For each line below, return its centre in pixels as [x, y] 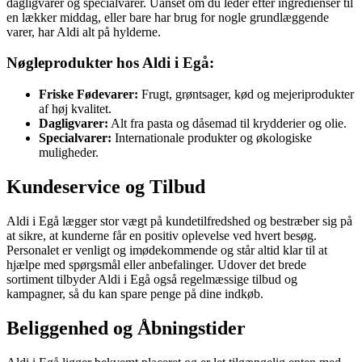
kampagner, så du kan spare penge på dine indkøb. [135, 293]
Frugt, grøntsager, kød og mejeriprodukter [246, 94]
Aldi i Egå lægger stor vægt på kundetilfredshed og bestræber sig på [179, 221]
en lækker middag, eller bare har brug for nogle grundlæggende [168, 17]
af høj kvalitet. [75, 108]
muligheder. [69, 152]
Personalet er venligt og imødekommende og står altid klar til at [167, 250]
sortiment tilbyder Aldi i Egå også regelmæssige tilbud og [152, 279]
